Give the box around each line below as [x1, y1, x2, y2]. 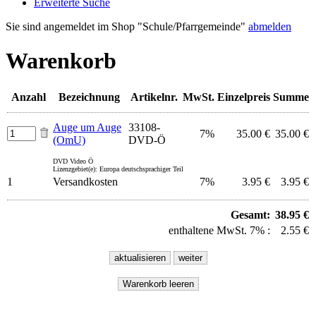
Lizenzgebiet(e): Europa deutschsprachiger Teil [53, 164, 183, 173]
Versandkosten [53, 175, 118, 188]
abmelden [248, 20, 291, 32]
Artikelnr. [130, 90, 178, 103]
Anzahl [11, 90, 46, 103]
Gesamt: [231, 208, 270, 221]
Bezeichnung [59, 90, 120, 103]
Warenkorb [6, 48, 116, 74]
